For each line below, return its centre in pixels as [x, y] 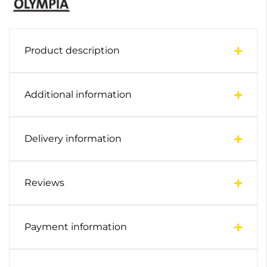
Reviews [44, 183]
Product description [72, 51]
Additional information [78, 95]
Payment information [76, 227]
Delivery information [73, 139]
